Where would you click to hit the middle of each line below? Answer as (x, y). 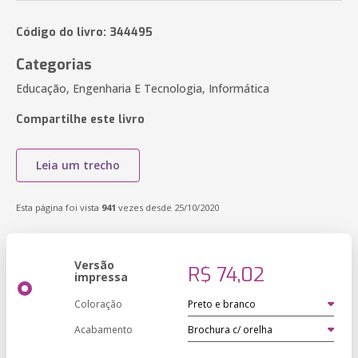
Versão (94, 265)
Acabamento (103, 330)
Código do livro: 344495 (84, 32)
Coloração (98, 304)
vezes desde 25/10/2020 (167, 207)
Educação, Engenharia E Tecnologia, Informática (143, 88)
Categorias (54, 65)
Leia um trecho (78, 165)
